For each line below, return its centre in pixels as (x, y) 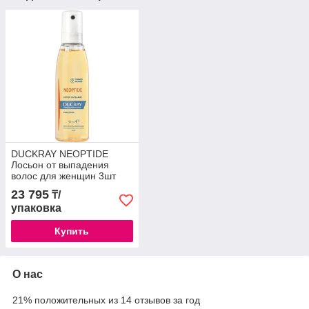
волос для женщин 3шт (63, 176)
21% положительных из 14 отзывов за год (106, 300)
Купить (72, 231)
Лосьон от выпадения (60, 165)
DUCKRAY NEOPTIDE (60, 154)
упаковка (36, 208)
